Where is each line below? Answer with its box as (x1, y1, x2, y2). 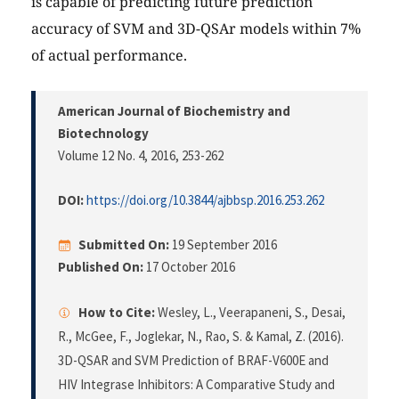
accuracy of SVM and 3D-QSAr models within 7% (31, 19, 361, 39)
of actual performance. (31, 45, 187, 66)
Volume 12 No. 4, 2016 (58, 147, 175, 165)
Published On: (58, 258, 143, 276)
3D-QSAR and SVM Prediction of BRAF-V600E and (58, 352, 329, 370)
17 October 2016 (143, 258, 235, 276)
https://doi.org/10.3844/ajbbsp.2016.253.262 (86, 191, 324, 209)
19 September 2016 (169, 236, 280, 254)
